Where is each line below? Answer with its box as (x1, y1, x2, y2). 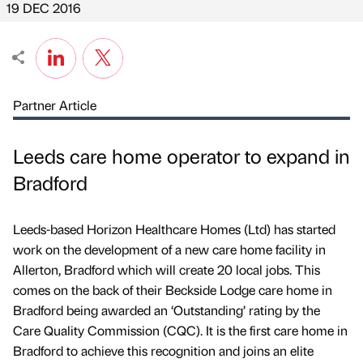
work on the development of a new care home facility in (13, 241, 326, 258)
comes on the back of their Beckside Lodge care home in (13, 281, 332, 299)
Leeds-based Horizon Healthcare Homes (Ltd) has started (13, 220, 335, 238)
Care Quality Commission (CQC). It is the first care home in (13, 322, 348, 340)
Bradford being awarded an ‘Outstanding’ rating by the (13, 301, 320, 319)
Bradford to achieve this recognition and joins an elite (13, 342, 314, 360)
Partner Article (13, 96, 96, 113)
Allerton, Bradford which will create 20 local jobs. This (13, 261, 320, 279)
